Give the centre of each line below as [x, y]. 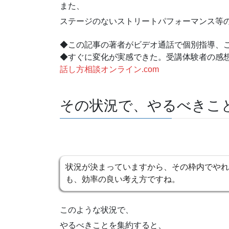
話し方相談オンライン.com [109, 70]
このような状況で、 [97, 210]
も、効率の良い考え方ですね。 [123, 179]
